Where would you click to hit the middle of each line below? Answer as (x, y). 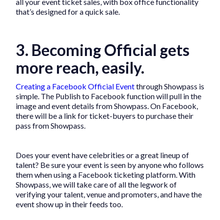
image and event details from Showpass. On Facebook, (107, 106)
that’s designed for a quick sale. (68, 12)
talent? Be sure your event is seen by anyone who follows (110, 165)
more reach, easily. (80, 68)
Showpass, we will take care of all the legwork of (96, 185)
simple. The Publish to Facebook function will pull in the (109, 96)
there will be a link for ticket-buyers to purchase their (105, 116)
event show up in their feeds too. (69, 204)
